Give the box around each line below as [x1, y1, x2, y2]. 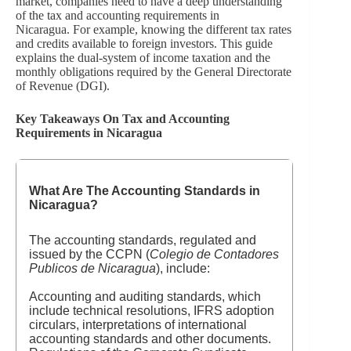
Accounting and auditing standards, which [29, 290, 261, 303]
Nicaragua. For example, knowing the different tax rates [16, 23, 291, 36]
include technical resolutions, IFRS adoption [29, 304, 274, 317]
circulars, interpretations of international [29, 318, 247, 331]
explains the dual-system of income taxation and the [16, 51, 270, 64]
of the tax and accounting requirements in [16, 9, 219, 22]
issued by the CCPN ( [29, 248, 150, 261]
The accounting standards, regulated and [29, 233, 256, 247]
